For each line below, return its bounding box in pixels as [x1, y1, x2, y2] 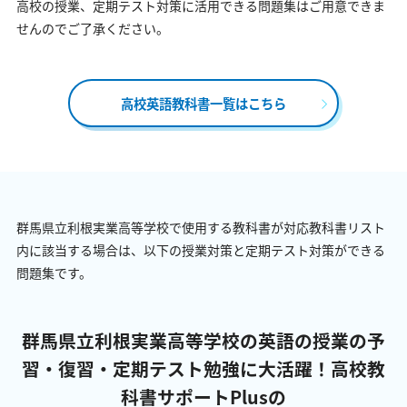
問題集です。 [16, 263, 92, 283]
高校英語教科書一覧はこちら [121, 94, 286, 113]
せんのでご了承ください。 [16, 18, 169, 37]
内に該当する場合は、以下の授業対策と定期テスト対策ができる [16, 241, 385, 260]
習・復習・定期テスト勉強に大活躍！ [22, 355, 331, 382]
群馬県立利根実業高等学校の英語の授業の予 [22, 327, 385, 354]
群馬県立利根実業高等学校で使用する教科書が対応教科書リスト [16, 218, 385, 237]
